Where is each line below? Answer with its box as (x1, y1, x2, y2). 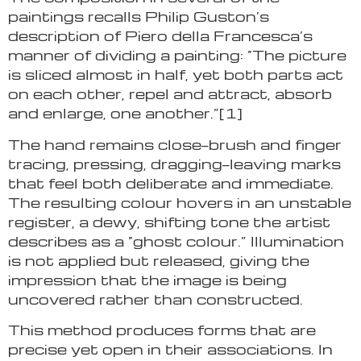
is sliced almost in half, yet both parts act (8, 64, 343, 84)
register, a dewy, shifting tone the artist (8, 211, 330, 230)
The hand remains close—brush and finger (8, 134, 342, 153)
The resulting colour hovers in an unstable (8, 192, 351, 211)
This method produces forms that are (8, 319, 316, 338)
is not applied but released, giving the (8, 250, 309, 269)
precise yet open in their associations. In (8, 338, 333, 358)
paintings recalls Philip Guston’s (8, 6, 269, 26)
